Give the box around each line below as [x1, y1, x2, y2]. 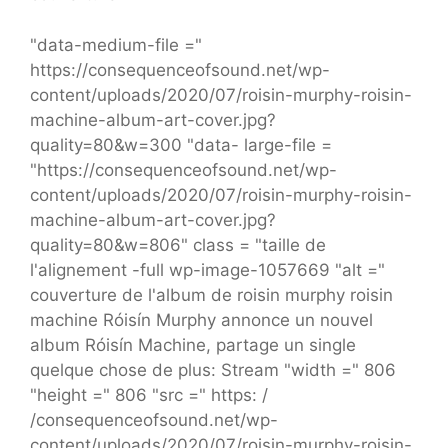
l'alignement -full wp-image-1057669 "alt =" [30, 259, 385, 280]
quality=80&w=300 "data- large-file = [30, 134, 332, 155]
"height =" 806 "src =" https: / [30, 384, 268, 405]
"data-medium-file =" [30, 34, 202, 55]
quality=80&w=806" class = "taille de [30, 234, 326, 255]
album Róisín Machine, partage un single [30, 334, 356, 355]
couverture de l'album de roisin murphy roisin [30, 284, 393, 305]
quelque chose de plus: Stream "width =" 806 [30, 359, 396, 380]
